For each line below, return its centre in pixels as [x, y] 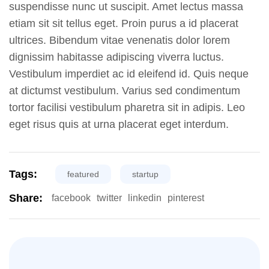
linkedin [145, 198]
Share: [26, 198]
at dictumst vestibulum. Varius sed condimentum [125, 90]
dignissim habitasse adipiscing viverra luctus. [116, 57]
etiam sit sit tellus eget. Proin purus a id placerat [124, 23]
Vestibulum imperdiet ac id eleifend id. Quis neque [129, 74]
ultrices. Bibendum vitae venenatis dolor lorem [119, 40]
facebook [71, 198]
